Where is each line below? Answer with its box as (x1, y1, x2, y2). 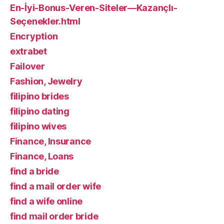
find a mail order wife (10, 180, 101, 191)
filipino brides (10, 90, 69, 101)
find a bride (10, 165, 59, 176)
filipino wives (10, 120, 67, 131)
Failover (10, 60, 45, 71)
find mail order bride (10, 210, 98, 221)
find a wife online (10, 195, 83, 206)
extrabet (10, 45, 47, 56)
